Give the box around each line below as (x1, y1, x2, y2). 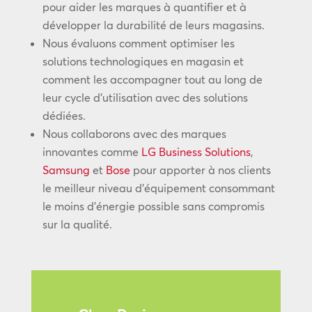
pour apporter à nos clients (130, 163, 271, 177)
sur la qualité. (42, 217, 112, 231)
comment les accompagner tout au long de (42, 72, 263, 86)
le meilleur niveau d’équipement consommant (42, 181, 275, 195)
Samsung (42, 163, 90, 177)
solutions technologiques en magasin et (42, 54, 244, 68)
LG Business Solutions (141, 145, 251, 159)
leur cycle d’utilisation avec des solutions (42, 91, 248, 104)
